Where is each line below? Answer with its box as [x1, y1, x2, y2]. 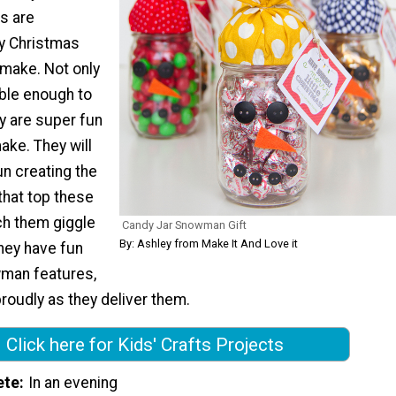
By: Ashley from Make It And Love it [119, 236, 298, 250]
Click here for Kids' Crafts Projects [6, 333, 284, 355]
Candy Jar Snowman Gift [122, 217, 247, 232]
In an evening [28, 374, 118, 392]
